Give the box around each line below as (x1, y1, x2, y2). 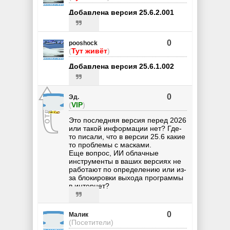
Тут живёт (71, 47, 107, 55)
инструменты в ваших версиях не (69, 157, 181, 166)
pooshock (69, 40, 98, 47)
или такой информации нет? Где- (69, 124, 182, 133)
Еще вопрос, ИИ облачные (69, 149, 159, 158)
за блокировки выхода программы (69, 174, 183, 182)
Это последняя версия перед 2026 (69, 116, 186, 125)
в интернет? (69, 182, 109, 190)
